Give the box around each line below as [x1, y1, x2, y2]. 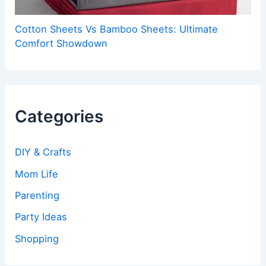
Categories [15, 106, 104, 126]
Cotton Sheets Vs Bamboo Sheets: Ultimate [15, 23, 218, 36]
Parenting [15, 189, 60, 202]
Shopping [15, 232, 59, 245]
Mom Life [15, 167, 59, 180]
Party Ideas [15, 211, 68, 223]
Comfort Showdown [15, 37, 108, 50]
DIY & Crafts [15, 146, 72, 159]
